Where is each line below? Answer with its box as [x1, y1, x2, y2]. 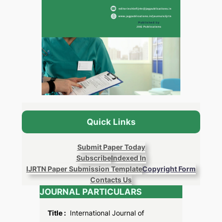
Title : [47, 209, 66, 218]
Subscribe [76, 154, 111, 163]
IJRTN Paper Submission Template [26, 165, 142, 173]
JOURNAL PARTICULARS [39, 187, 142, 197]
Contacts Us [90, 175, 132, 184]
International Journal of [65, 209, 144, 218]
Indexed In [111, 154, 146, 163]
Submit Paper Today [77, 143, 145, 152]
